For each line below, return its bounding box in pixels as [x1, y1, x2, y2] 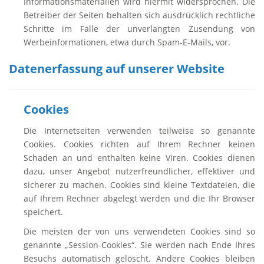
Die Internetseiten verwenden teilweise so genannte [24, 125, 255, 136]
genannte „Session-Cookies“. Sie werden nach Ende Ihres [24, 239, 255, 250]
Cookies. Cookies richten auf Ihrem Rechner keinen [24, 138, 255, 150]
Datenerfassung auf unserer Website [9, 61, 225, 77]
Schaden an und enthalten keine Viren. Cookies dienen [24, 152, 255, 163]
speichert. [24, 206, 63, 217]
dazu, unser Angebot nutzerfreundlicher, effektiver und [24, 166, 255, 177]
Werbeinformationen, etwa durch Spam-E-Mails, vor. [24, 37, 230, 48]
